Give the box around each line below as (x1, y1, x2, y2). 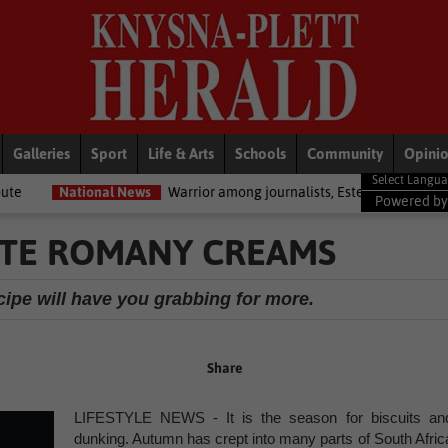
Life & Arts (148, 145, 214, 162)
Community (307, 145, 383, 162)
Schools (235, 145, 286, 162)
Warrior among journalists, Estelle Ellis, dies (63, 184, 337, 200)
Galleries (13, 145, 70, 162)
